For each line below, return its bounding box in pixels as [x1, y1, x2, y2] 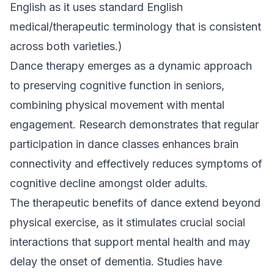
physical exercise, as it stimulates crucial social [10, 216, 245, 229]
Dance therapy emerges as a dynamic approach [10, 59, 252, 72]
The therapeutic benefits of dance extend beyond [10, 196, 261, 209]
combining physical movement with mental [10, 98, 224, 111]
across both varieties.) [10, 40, 122, 53]
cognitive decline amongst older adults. [10, 177, 208, 190]
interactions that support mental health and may [10, 235, 250, 248]
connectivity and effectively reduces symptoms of [10, 157, 262, 170]
